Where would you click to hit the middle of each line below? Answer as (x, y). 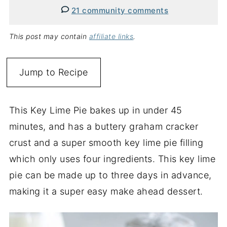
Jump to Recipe (53, 72)
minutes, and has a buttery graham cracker (104, 126)
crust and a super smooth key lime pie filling (106, 143)
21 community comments (120, 10)
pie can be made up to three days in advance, (110, 175)
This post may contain (49, 36)
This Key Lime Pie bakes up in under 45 (96, 110)
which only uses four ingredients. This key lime (112, 159)
